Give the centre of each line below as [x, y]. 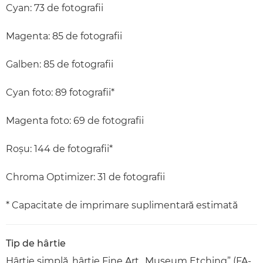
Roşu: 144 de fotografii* [59, 149]
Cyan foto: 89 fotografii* [60, 92]
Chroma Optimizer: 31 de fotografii [85, 177]
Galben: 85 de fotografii [60, 64]
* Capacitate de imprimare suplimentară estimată [122, 205]
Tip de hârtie [36, 243]
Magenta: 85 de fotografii [64, 36]
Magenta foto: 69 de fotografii [75, 120]
